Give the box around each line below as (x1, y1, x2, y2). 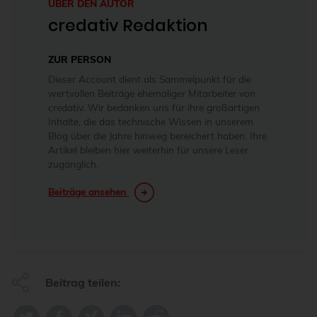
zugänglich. (48, 158, 98, 171)
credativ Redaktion (48, 14, 208, 38)
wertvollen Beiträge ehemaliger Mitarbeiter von (48, 87, 255, 100)
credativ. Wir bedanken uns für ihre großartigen (48, 101, 260, 114)
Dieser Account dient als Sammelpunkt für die (48, 73, 251, 86)
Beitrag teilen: (45, 275, 120, 290)
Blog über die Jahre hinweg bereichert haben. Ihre (48, 129, 267, 142)
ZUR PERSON (48, 53, 111, 66)
